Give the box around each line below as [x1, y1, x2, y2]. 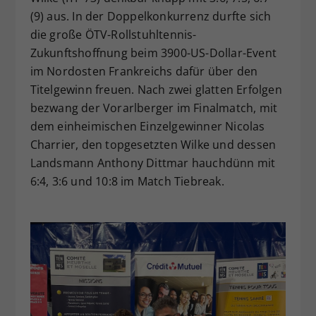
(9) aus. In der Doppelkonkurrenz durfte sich [30, 8, 272, 25]
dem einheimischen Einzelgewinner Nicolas [30, 119, 265, 135]
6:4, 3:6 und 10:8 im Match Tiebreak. [30, 174, 224, 190]
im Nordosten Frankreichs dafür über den [30, 63, 258, 80]
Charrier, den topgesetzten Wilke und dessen [30, 137, 276, 153]
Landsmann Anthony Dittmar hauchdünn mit [30, 155, 276, 171]
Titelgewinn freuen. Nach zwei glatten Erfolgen [30, 82, 282, 98]
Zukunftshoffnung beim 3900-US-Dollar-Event [30, 45, 276, 61]
